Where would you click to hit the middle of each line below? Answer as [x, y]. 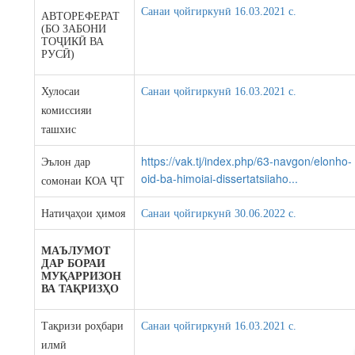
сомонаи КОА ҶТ [83, 181]
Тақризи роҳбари [83, 326]
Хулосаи [61, 92]
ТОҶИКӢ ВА [73, 42]
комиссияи [67, 111]
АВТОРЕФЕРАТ [81, 16]
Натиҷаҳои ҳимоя [84, 214]
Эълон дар [66, 162]
